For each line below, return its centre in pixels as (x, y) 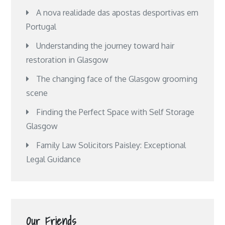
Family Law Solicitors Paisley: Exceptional (111, 145)
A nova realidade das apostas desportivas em (118, 13)
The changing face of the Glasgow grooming (117, 79)
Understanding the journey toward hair (105, 46)
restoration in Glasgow (68, 60)
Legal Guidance (54, 159)
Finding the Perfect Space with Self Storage (116, 112)
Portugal (41, 27)
